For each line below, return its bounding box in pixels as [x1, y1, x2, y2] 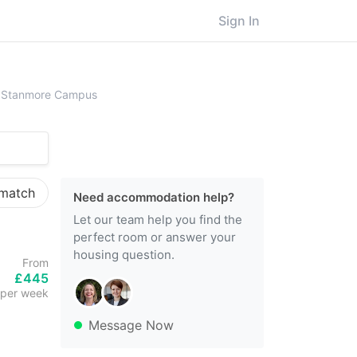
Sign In [218, 13, 260, 29]
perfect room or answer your [73, 229, 236, 245]
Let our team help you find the [73, 212, 242, 227]
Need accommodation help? [73, 190, 234, 205]
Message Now [88, 317, 174, 333]
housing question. [73, 247, 175, 262]
